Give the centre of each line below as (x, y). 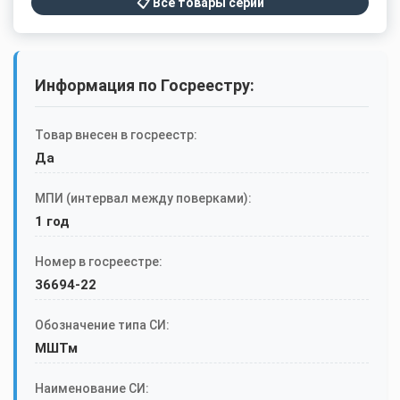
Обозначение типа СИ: (102, 325)
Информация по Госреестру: (145, 86)
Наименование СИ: (92, 389)
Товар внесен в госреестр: (116, 135)
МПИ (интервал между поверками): (143, 199)
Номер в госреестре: (99, 262)
